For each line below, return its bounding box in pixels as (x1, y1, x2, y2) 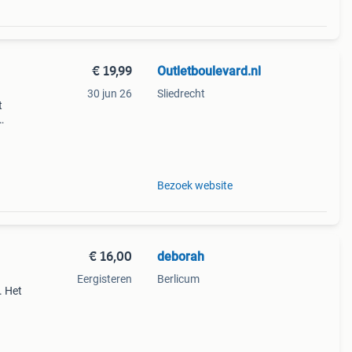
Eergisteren (76, 273, 132, 285)
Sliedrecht (156, 87, 205, 100)
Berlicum (156, 273, 200, 285)
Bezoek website (156, 179, 233, 192)
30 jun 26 (86, 87, 132, 100)
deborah (156, 249, 204, 264)
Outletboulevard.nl (156, 64, 261, 79)
